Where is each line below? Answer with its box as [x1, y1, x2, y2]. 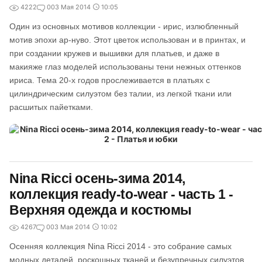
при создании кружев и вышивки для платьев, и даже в [9, 49, 219, 58]
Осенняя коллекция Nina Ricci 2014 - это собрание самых [9, 242, 232, 251]
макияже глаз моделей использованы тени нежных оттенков [9, 62, 241, 71]
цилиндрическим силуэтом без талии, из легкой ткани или [9, 89, 232, 98]
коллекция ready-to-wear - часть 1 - [9, 187, 233, 202]
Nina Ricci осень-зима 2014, [9, 171, 185, 186]
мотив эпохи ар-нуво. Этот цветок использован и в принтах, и [9, 35, 246, 44]
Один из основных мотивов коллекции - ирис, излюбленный [9, 22, 239, 31]
